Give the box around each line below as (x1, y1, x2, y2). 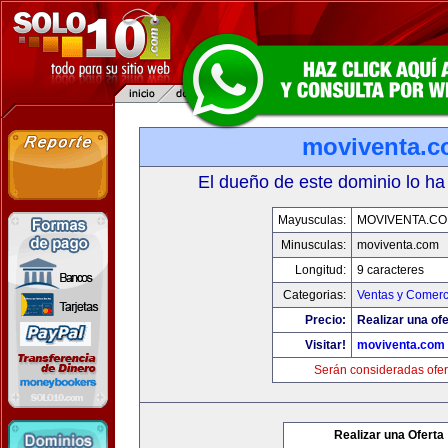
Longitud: (294, 263, 346, 277)
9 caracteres (356, 263, 424, 277)
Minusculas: (280, 238, 346, 252)
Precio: (304, 313, 346, 327)
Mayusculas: (277, 213, 346, 227)
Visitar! (304, 338, 346, 352)
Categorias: (282, 288, 346, 302)
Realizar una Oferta (334, 428, 444, 442)
